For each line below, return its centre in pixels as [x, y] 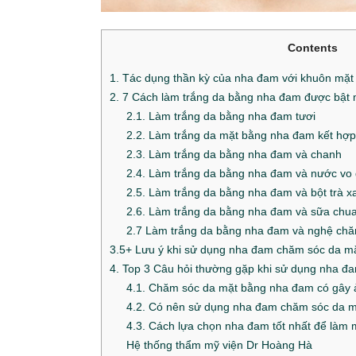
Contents [313, 48]
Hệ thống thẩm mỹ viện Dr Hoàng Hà [220, 345]
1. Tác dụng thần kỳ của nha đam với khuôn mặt [232, 78]
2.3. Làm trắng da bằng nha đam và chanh [234, 155]
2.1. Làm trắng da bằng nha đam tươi [221, 116]
